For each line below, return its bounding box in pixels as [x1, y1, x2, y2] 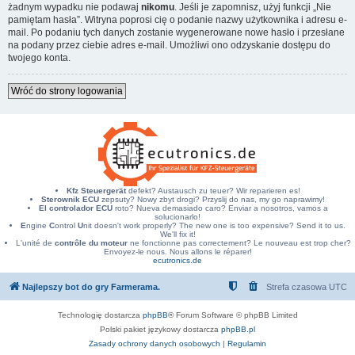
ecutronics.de [153, 255, 202, 265]
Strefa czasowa [266, 281, 329, 292]
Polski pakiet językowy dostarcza [100, 324, 221, 334]
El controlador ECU [38, 203, 113, 212]
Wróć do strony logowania [11, 85, 123, 97]
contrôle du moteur [54, 238, 128, 247]
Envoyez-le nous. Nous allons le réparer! [103, 246, 252, 256]
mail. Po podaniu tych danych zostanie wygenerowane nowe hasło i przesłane [8, 26, 345, 38]
